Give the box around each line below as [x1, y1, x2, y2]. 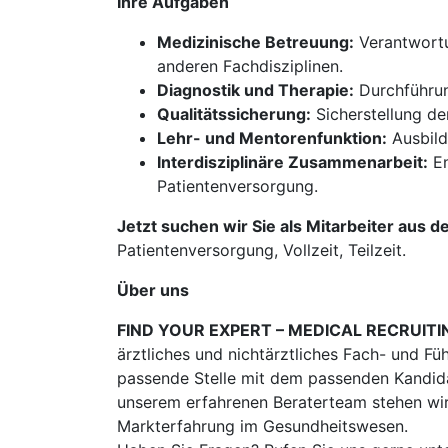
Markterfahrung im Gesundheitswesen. [117, 416, 408, 436]
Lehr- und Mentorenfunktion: [157, 128, 387, 148]
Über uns [117, 280, 189, 300]
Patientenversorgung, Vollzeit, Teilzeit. [117, 240, 406, 260]
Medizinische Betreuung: [157, 32, 354, 52]
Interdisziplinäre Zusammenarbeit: [157, 152, 428, 172]
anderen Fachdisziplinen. [157, 56, 343, 76]
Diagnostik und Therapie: [157, 80, 354, 100]
